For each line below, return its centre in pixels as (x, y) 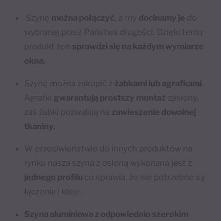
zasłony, (183, 97)
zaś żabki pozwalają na (68, 112)
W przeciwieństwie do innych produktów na (109, 149)
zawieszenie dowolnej (154, 112)
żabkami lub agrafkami (158, 83)
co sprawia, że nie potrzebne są (145, 177)
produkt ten (48, 46)
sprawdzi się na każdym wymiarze (138, 46)
